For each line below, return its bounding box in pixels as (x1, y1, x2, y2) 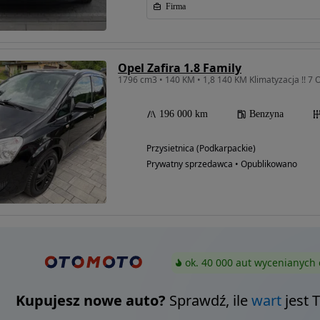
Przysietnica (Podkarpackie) (146, 142, 256, 154)
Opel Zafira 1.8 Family (118, 60, 241, 76)
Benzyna (249, 109, 284, 119)
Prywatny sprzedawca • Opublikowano (146, 158, 297, 170)
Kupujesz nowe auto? (15, 291, 166, 311)
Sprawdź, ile (165, 291, 251, 311)
